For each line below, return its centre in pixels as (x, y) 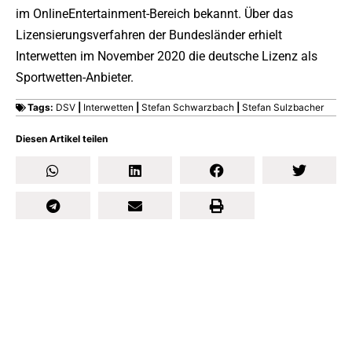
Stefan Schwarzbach (188, 108)
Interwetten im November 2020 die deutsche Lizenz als (167, 56)
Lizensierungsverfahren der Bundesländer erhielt (149, 35)
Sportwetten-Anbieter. (75, 77)
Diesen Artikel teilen (62, 139)
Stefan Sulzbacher (283, 108)
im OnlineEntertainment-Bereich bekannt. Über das (154, 13)
